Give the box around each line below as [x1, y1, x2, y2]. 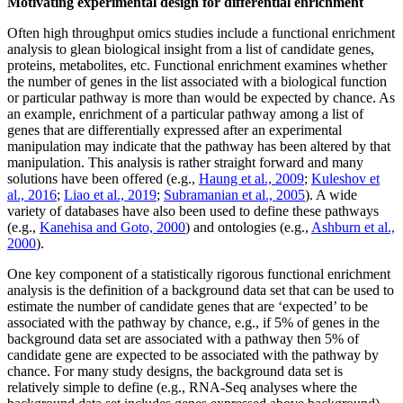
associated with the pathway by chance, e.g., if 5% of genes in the [7, 314, 380, 330]
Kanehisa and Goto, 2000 [40, 219, 185, 235]
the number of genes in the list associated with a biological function [7, 73, 387, 89]
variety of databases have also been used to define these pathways [7, 202, 379, 219]
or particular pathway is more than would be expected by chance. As [7, 89, 395, 105]
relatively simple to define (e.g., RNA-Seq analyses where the [7, 379, 357, 395]
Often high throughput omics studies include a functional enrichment [7, 24, 395, 40]
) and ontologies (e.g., [185, 219, 311, 235]
